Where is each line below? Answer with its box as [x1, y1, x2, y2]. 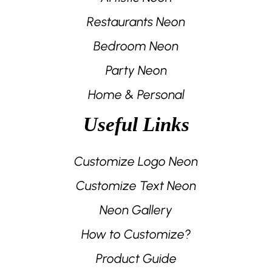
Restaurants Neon [87, 13, 185, 29]
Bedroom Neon [93, 38, 178, 53]
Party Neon [105, 62, 167, 78]
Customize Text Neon [76, 177, 196, 193]
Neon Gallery [100, 202, 172, 217]
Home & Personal [87, 86, 185, 102]
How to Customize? [81, 226, 191, 242]
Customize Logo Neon [74, 153, 198, 169]
